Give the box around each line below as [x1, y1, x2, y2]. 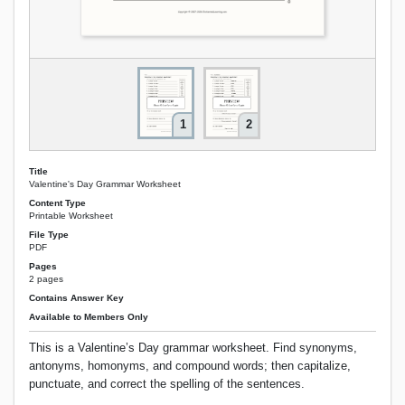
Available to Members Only [29, 312, 148, 323]
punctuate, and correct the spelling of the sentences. [29, 377, 305, 391]
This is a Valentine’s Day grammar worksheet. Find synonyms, [29, 341, 357, 355]
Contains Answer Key [29, 293, 124, 304]
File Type [29, 229, 69, 240]
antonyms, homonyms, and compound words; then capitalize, [29, 359, 351, 373]
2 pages [29, 274, 63, 285]
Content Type [29, 197, 86, 208]
